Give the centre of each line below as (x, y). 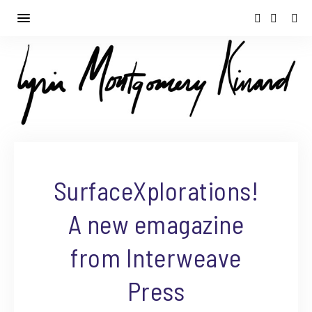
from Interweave (156, 257)
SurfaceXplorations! (156, 190)
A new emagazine (156, 223)
